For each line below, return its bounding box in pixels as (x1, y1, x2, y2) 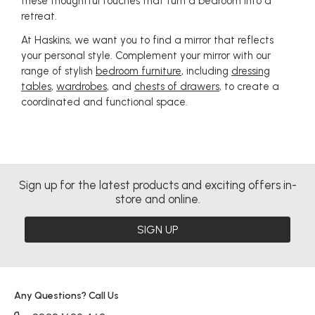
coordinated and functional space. (21, 96, 188, 108)
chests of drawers (134, 80, 219, 93)
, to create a (219, 80, 279, 93)
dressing (231, 65, 270, 77)
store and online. (115, 192, 200, 206)
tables (21, 80, 51, 93)
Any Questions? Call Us (14, 290, 119, 302)
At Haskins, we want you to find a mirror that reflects (21, 34, 274, 46)
